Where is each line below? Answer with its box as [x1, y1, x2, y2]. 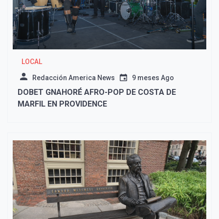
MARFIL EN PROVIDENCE [18, 99, 109, 109]
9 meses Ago [132, 74, 174, 82]
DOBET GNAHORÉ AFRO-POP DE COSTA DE [18, 88, 176, 97]
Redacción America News [32, 74, 115, 82]
